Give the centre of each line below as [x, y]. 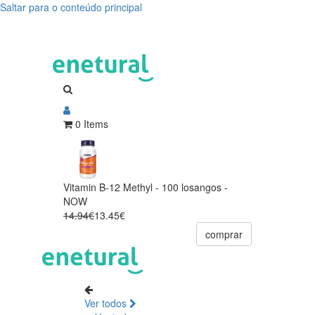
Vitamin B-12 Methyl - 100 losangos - [146, 187]
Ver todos [107, 303]
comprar [224, 234]
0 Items [92, 123]
